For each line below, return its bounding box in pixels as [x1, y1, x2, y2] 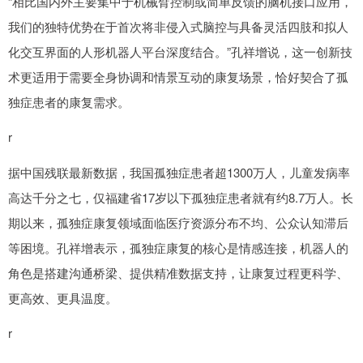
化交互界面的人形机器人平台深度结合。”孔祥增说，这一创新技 [8, 43, 352, 61]
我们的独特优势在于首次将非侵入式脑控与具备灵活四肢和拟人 [8, 18, 348, 36]
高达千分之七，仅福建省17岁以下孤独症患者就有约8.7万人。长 [8, 189, 353, 207]
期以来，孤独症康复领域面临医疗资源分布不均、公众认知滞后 [8, 214, 348, 232]
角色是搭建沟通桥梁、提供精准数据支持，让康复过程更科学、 [8, 264, 348, 282]
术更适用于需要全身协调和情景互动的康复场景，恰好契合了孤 [8, 68, 348, 86]
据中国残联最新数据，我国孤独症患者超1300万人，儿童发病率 [8, 164, 350, 181]
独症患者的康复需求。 [8, 93, 130, 111]
